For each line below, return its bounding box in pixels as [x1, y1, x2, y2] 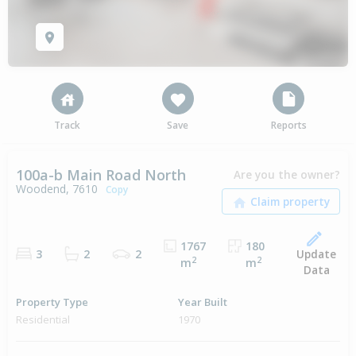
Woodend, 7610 [16, 181, 98, 197]
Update [296, 246, 336, 262]
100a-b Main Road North [16, 165, 186, 185]
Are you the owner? [234, 167, 340, 183]
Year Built [178, 295, 227, 310]
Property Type [16, 295, 88, 310]
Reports [270, 118, 307, 133]
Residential [16, 312, 70, 327]
